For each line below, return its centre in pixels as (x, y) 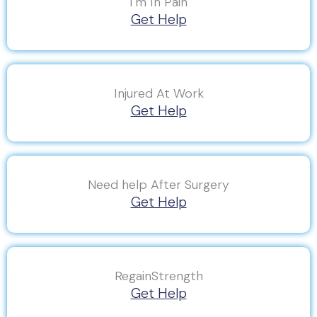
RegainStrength (158, 276)
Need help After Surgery (158, 185)
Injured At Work (158, 93)
